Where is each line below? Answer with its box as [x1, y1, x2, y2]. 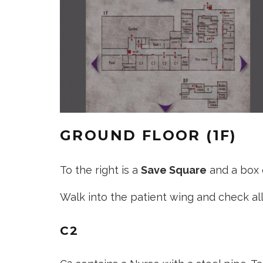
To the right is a [60, 163, 141, 176]
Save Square [141, 163, 207, 176]
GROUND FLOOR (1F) [60, 126, 237, 144]
